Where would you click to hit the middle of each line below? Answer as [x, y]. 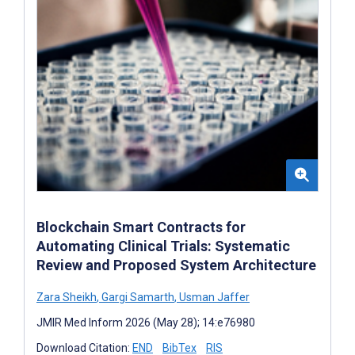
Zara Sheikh [67, 297]
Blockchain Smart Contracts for [141, 227]
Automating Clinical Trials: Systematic [163, 246]
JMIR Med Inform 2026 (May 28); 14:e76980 [146, 322]
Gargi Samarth [137, 297]
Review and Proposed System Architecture [176, 265]
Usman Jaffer [213, 297]
